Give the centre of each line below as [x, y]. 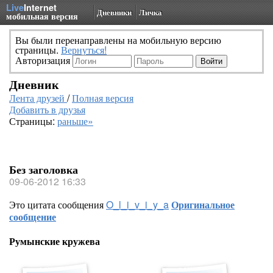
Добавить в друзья [47, 109]
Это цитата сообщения [58, 204]
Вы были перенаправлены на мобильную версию [118, 40]
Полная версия [103, 98]
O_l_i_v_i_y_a [137, 204]
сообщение [33, 217]
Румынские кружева [55, 241]
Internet [40, 7]
